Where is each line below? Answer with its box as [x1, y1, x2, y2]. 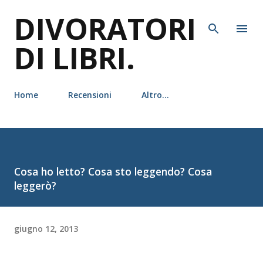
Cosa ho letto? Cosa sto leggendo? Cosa [14, 164, 212, 178]
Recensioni [68, 89, 112, 100]
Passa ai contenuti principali [82, 10, 181, 19]
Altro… [141, 89, 169, 100]
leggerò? [14, 178, 56, 193]
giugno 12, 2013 [14, 222, 78, 234]
